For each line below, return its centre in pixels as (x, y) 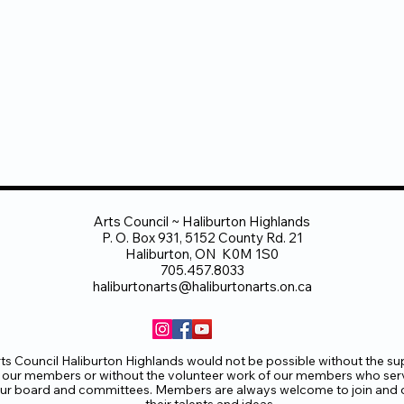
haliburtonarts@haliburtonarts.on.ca (202, 286)
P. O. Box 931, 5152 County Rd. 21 (202, 238)
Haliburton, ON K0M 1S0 (202, 254)
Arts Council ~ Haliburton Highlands (202, 221)
